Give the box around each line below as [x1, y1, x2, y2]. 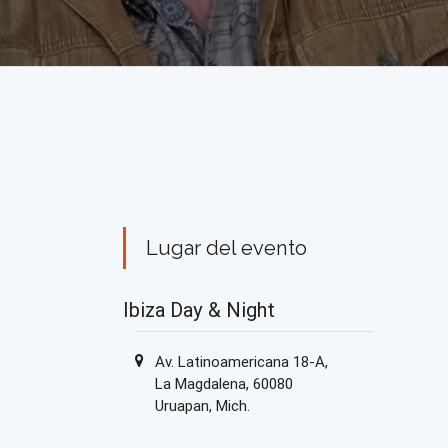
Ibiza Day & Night [123, 297, 276, 323]
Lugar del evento [146, 236, 308, 261]
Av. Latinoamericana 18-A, [155, 352, 329, 372]
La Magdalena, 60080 [155, 374, 294, 394]
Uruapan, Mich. [155, 396, 251, 416]
